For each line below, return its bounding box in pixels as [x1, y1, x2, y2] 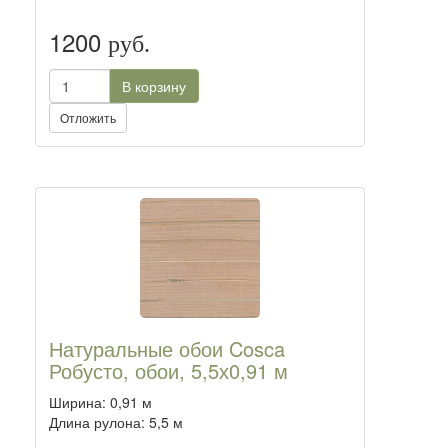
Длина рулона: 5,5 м [49, 412, 183, 432]
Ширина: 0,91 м [49, 392, 152, 412]
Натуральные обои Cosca [49, 334, 285, 363]
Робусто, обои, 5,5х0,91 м [49, 356, 288, 385]
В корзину [122, 76, 186, 96]
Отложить [60, 109, 116, 126]
